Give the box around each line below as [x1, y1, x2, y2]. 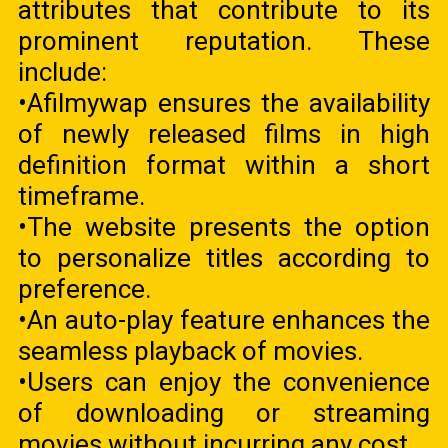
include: [18, 56, 108, 87]
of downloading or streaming [18, 397, 430, 428]
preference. [18, 273, 152, 304]
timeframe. [18, 180, 146, 211]
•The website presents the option [18, 211, 430, 242]
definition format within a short [18, 149, 430, 180]
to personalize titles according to [18, 242, 430, 273]
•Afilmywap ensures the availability [18, 87, 430, 118]
